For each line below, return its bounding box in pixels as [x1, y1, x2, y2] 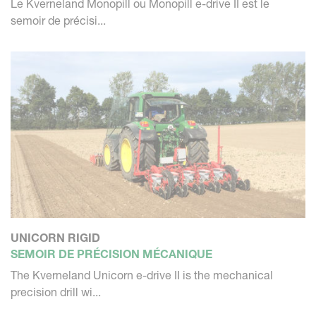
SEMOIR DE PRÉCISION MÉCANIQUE [11, 246, 212, 261]
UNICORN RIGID [11, 230, 100, 245]
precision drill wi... [11, 284, 101, 299]
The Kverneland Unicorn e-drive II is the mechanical [11, 267, 273, 282]
